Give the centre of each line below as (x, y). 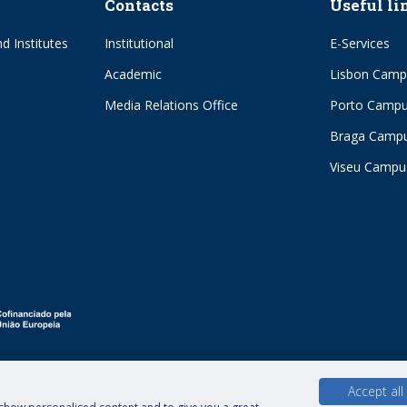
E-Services (360, 44)
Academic (133, 74)
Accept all (376, 391)
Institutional (139, 44)
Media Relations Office (171, 105)
